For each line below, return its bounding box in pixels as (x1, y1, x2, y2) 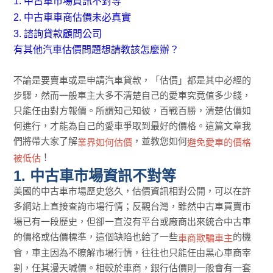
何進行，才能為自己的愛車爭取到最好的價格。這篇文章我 (13, 120, 252, 131)
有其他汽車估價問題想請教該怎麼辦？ (13, 44, 180, 55)
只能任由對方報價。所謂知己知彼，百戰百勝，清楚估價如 (13, 105, 252, 116)
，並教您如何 (132, 135, 188, 146)
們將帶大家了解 (13, 135, 78, 146)
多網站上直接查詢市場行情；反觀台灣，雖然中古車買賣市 (13, 200, 252, 211)
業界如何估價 (77, 136, 133, 147)
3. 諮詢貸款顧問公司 (13, 28, 102, 39)
